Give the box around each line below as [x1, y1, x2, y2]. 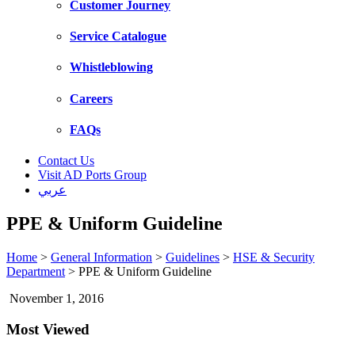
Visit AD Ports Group [38, 168, 147, 182]
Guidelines [166, 250, 219, 264]
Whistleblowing [70, 60, 153, 74]
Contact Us [38, 154, 94, 168]
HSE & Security [233, 250, 315, 264]
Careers [70, 91, 113, 105]
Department [6, 264, 65, 278]
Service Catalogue [70, 29, 166, 44]
